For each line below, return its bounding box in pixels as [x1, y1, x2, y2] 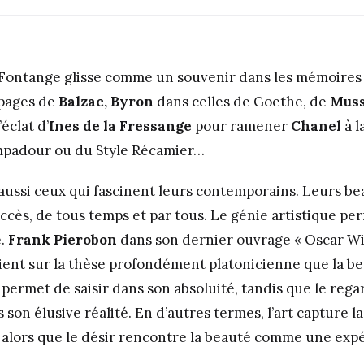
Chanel [291, 117, 341, 135]
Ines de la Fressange [49, 117, 192, 135]
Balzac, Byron [58, 93, 154, 110]
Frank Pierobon [8, 231, 117, 249]
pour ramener [192, 117, 291, 135]
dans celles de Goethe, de [154, 93, 330, 110]
